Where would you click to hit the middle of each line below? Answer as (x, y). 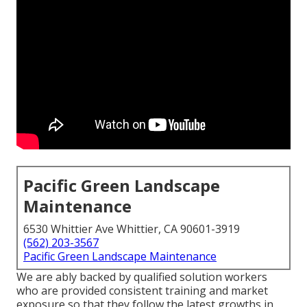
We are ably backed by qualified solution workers (142, 277)
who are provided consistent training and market (142, 291)
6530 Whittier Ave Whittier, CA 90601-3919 (132, 229)
